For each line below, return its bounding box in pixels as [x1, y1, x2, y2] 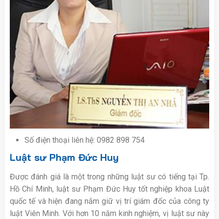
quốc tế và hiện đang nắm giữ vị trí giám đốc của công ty [10, 196, 209, 206]
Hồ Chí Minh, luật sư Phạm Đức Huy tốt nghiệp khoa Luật [10, 184, 209, 194]
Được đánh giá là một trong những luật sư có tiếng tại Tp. [10, 172, 209, 181]
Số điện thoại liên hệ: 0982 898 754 [24, 135, 145, 145]
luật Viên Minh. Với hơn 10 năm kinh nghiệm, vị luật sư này [10, 208, 209, 218]
